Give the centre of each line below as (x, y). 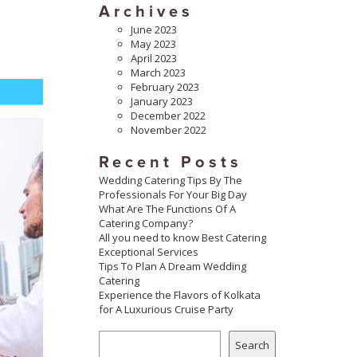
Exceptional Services (148, 251)
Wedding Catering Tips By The (170, 180)
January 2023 (161, 102)
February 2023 (165, 87)
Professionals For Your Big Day (173, 194)
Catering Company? (145, 223)
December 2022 (168, 116)
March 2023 (158, 73)
